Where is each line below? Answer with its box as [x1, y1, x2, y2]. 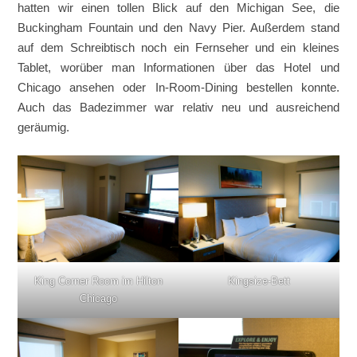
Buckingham [18, 21, 89, 35]
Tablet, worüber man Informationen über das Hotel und [18, 61, 339, 75]
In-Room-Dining [155, 80, 237, 95]
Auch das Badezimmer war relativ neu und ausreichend [18, 100, 339, 115]
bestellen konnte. [237, 80, 339, 95]
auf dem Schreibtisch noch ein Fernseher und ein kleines [18, 41, 339, 55]
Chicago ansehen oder [18, 80, 155, 95]
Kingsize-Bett [227, 275, 290, 288]
